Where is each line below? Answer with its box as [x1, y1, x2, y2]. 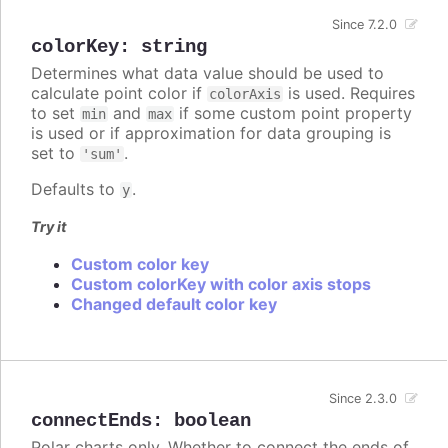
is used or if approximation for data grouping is [31, 123, 391, 144]
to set [31, 103, 80, 124]
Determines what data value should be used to [31, 63, 384, 84]
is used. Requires [283, 83, 415, 104]
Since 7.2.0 [332, 17, 398, 33]
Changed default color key [71, 294, 277, 315]
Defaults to [31, 179, 120, 200]
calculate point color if [31, 83, 207, 104]
